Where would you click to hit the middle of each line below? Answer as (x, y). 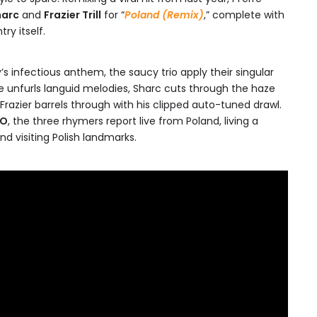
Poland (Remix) (164, 15)
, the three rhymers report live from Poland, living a (133, 121)
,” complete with (244, 15)
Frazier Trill (73, 15)
